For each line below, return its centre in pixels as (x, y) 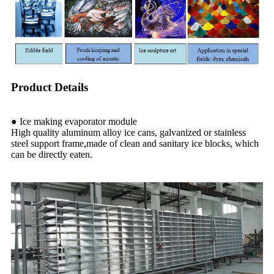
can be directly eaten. (52, 155)
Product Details (50, 87)
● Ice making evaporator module (74, 122)
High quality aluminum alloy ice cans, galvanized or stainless (128, 133)
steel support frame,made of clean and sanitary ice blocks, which (135, 144)
